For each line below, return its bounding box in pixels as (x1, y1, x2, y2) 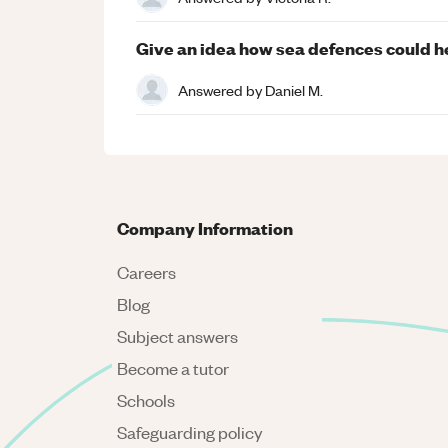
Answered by (178, 79, 265, 100)
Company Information (117, 216, 293, 239)
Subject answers (117, 325, 238, 347)
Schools (117, 389, 175, 411)
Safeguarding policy (117, 421, 263, 443)
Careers (117, 261, 176, 283)
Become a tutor (117, 357, 229, 379)
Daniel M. (265, 79, 323, 100)
